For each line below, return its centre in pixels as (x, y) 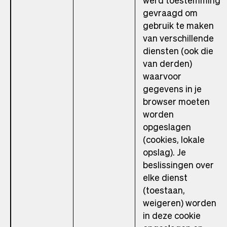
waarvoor (162, 76)
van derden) (167, 63)
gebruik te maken (178, 25)
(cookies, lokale (174, 139)
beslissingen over (178, 165)
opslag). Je (164, 152)
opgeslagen (167, 127)
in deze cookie (172, 215)
